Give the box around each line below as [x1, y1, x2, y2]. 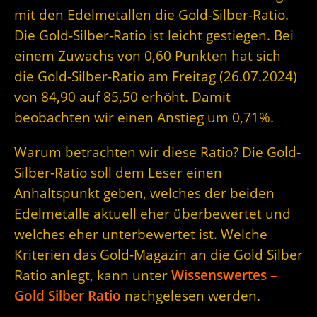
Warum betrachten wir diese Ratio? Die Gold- [14, 142, 301, 161]
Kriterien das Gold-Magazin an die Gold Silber [14, 245, 303, 263]
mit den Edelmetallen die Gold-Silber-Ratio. [14, 5, 289, 23]
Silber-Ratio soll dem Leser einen [14, 163, 222, 181]
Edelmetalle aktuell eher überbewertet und [14, 204, 291, 222]
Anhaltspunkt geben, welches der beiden [14, 183, 275, 202]
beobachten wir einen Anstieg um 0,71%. [14, 108, 274, 126]
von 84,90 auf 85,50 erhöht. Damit [14, 87, 231, 105]
